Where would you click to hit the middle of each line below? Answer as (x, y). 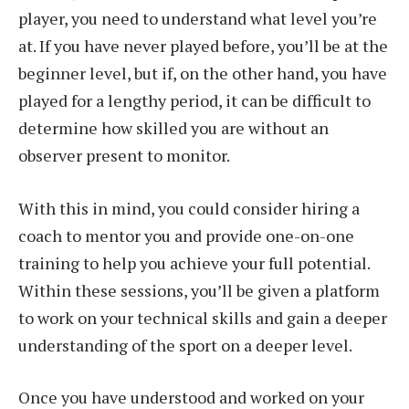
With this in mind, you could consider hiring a (189, 208)
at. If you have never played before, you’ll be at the (203, 45)
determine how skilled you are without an (173, 127)
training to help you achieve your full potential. (194, 262)
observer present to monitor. (124, 155)
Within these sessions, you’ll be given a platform (199, 290)
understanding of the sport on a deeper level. (187, 345)
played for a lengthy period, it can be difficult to (194, 100)
